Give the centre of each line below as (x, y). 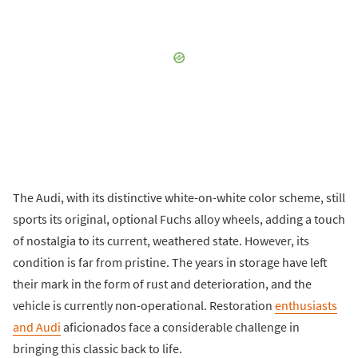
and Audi (37, 327)
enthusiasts (306, 306)
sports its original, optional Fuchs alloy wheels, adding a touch (179, 219)
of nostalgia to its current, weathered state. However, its (161, 241)
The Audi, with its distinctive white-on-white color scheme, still (179, 198)
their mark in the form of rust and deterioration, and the (162, 284)
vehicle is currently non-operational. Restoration (144, 306)
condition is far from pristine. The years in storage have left (170, 263)
